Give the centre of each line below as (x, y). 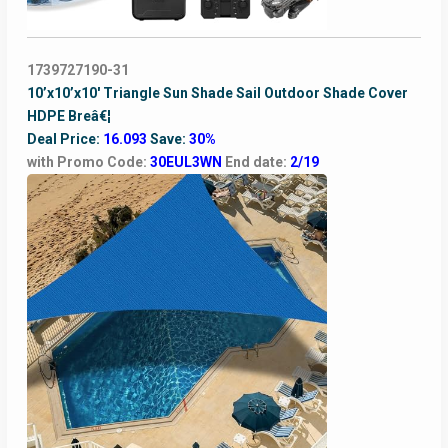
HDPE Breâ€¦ (68, 116)
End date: (257, 162)
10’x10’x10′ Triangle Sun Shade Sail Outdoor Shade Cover (217, 93)
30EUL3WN (187, 162)
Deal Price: (64, 139)
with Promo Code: (88, 162)
